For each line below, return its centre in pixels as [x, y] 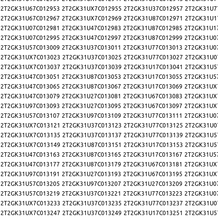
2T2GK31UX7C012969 [92, 18]
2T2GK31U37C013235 [92, 203]
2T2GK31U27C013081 [91, 96]
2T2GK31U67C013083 [153, 96]
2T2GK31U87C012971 [153, 18]
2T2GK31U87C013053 [91, 77]
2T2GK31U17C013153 [153, 145]
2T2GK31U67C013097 [153, 106]
